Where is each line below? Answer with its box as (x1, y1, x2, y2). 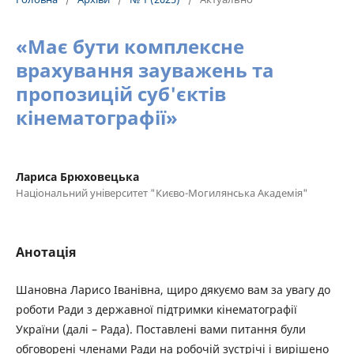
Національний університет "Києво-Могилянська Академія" (16, 186, 308, 200)
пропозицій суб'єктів (16, 81, 226, 107)
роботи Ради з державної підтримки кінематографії (16, 302, 297, 317)
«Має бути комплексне (16, 33, 244, 59)
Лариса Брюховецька (16, 169, 139, 184)
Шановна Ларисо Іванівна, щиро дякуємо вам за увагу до (16, 282, 330, 297)
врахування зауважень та (16, 57, 274, 83)
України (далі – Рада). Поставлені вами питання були (16, 322, 306, 337)
